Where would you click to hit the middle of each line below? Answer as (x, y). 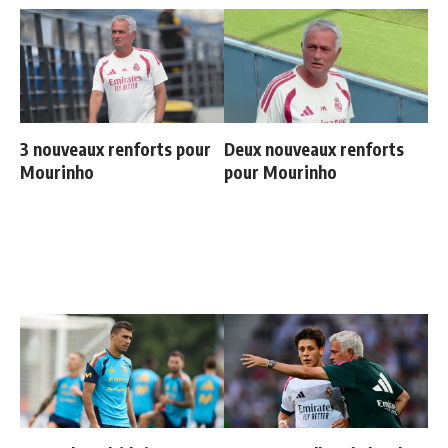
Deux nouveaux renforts (314, 149)
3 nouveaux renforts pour (115, 149)
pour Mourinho (280, 172)
